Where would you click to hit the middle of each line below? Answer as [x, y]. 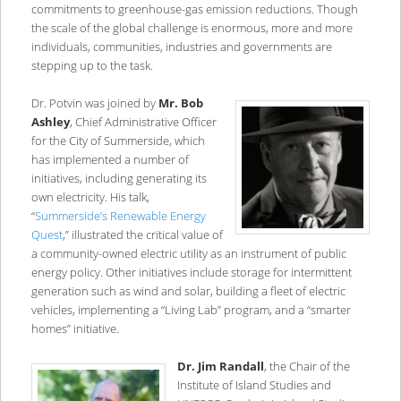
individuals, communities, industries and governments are [181, 46]
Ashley [50, 122]
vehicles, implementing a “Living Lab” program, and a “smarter [191, 310]
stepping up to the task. [92, 65]
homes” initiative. [75, 329]
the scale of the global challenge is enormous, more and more [192, 27]
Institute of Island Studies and [254, 385]
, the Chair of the [307, 367]
